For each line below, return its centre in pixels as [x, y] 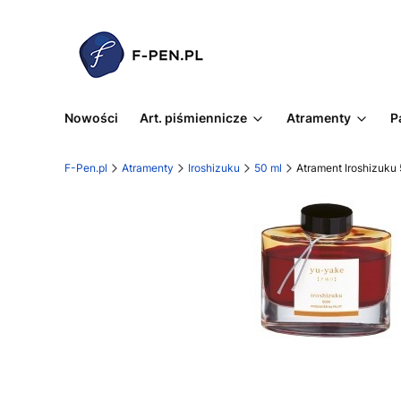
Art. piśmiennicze [193, 118]
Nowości [91, 118]
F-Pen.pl [86, 168]
